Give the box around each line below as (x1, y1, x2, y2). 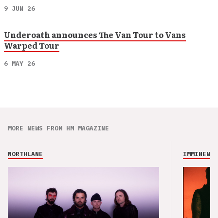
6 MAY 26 (4, 59, 35, 68)
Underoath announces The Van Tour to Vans (4, 28, 186, 40)
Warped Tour (4, 39, 59, 51)
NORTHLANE (8, 149, 43, 158)
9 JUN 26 (4, 4, 35, 13)
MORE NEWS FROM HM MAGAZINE (8, 124, 109, 132)
